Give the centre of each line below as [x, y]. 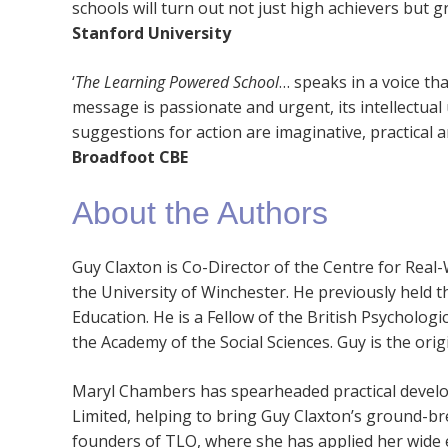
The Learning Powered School [177, 82]
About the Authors [200, 213]
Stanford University [151, 33]
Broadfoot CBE [130, 157]
